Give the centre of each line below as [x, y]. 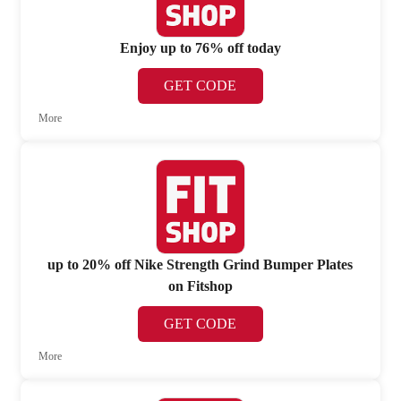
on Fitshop [200, 286]
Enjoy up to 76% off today [200, 47]
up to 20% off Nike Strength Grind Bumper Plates [200, 265]
